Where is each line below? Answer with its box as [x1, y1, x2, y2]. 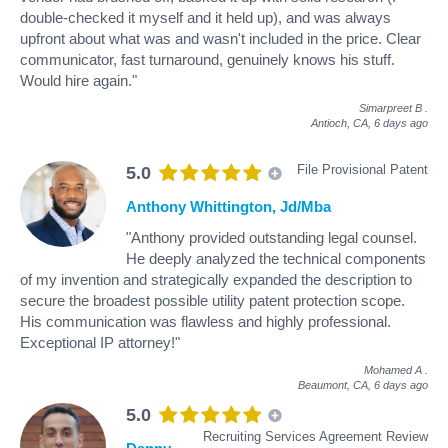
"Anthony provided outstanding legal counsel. [126, 228, 417, 246]
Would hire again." [20, 71, 137, 89]
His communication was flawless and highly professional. [20, 312, 391, 330]
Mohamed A [364, 363, 422, 376]
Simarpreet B [359, 101, 422, 114]
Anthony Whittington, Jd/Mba [126, 197, 331, 215]
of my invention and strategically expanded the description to [20, 270, 412, 288]
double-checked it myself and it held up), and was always [20, 8, 391, 26]
